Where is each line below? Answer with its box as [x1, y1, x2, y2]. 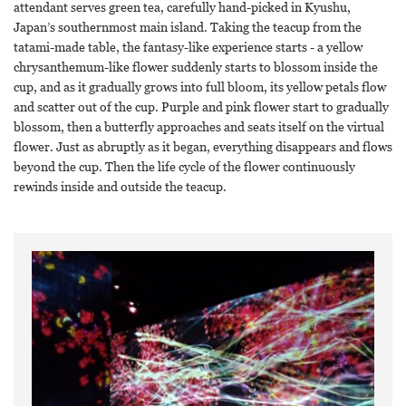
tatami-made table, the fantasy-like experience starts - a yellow [14, 38, 362, 54]
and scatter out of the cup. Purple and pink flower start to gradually [14, 98, 389, 114]
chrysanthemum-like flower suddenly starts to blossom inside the [14, 58, 378, 74]
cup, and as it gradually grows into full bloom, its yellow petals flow [14, 78, 386, 94]
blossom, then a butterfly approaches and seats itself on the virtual [14, 118, 384, 134]
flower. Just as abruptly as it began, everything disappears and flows [14, 138, 392, 154]
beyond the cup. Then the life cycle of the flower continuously [14, 158, 355, 174]
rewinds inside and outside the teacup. [14, 178, 227, 194]
